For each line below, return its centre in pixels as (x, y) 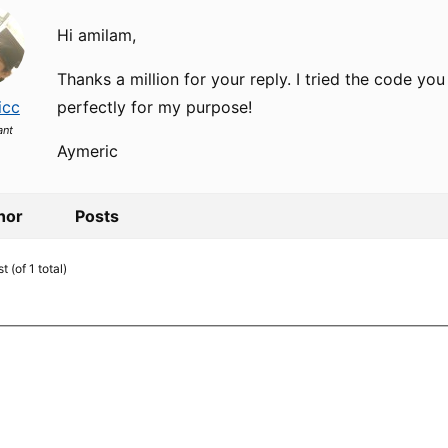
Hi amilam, (97, 35)
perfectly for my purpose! (155, 107)
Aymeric (88, 151)
